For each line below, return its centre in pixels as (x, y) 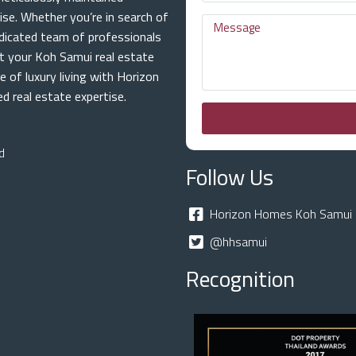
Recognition (240, 279)
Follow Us (230, 177)
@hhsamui (238, 242)
